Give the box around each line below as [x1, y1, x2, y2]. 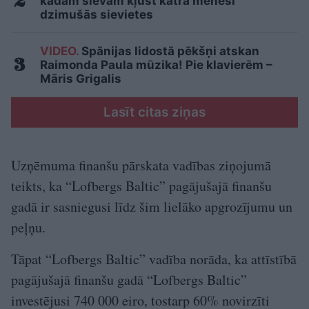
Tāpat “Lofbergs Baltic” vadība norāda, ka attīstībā [11, 250, 297, 268]
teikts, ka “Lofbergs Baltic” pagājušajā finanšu [11, 177, 272, 195]
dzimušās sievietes [40, 8, 153, 21]
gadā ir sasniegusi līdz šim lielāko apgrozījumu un [11, 197, 292, 216]
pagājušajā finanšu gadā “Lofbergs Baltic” [11, 270, 247, 289]
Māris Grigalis [40, 72, 121, 86]
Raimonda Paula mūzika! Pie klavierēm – [40, 58, 272, 72]
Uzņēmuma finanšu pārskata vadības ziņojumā [11, 156, 271, 175]
